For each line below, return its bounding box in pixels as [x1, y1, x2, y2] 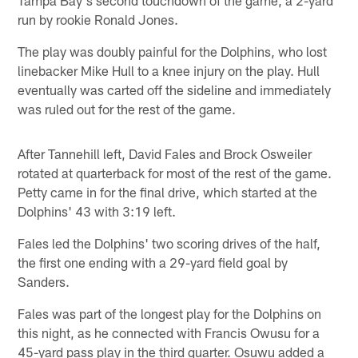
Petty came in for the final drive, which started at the [18, 183, 318, 200]
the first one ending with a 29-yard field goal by [18, 253, 288, 270]
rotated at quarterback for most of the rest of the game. [18, 164, 332, 181]
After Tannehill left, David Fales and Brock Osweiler [18, 145, 312, 161]
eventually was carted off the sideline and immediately [18, 81, 332, 97]
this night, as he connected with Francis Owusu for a [18, 324, 320, 340]
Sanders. [18, 272, 70, 289]
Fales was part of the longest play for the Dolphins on [18, 304, 322, 321]
